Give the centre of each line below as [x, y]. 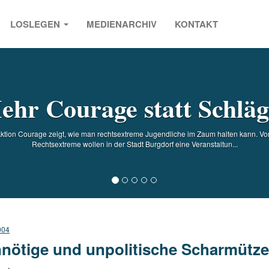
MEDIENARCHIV [122, 24]
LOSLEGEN [36, 24]
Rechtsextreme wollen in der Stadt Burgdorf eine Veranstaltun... [134, 144]
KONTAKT [196, 24]
